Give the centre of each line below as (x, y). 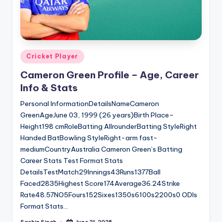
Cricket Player (53, 56)
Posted (31, 55)
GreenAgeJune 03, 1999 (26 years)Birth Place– (97, 115)
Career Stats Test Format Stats (72, 161)
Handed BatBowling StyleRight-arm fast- (89, 138)
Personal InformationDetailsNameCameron (90, 104)
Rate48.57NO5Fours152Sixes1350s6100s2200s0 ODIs (109, 195)
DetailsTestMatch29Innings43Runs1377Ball (90, 172)
